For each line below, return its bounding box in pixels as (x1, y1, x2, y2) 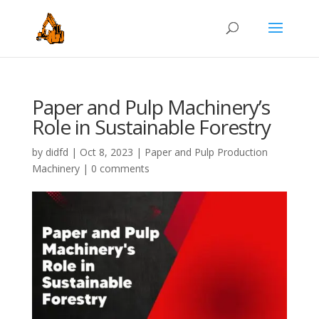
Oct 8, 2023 (79, 145, 133, 159)
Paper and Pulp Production (144, 145, 268, 159)
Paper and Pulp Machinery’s (31, 93, 270, 120)
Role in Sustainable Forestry (31, 113, 271, 140)
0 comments (90, 162, 150, 175)
